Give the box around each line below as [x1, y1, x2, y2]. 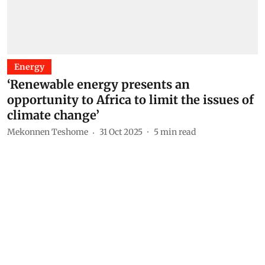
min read [160, 127, 196, 137]
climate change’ [7, 107, 99, 122]
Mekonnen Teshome [7, 127, 88, 137]
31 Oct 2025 [99, 127, 143, 137]
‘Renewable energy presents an [7, 76, 190, 92]
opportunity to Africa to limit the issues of [7, 92, 254, 107]
